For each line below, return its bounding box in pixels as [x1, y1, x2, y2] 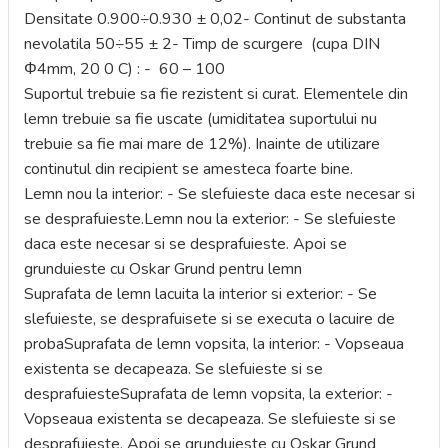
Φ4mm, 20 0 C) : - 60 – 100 [24, 58, 225, 80]
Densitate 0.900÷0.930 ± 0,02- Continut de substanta [24, 8, 406, 30]
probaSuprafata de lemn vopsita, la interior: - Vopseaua [24, 333, 404, 355]
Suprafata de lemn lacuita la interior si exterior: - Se [24, 283, 377, 305]
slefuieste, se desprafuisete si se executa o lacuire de [24, 308, 395, 330]
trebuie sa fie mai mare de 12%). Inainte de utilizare [24, 133, 380, 155]
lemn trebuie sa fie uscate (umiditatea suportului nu [24, 108, 377, 130]
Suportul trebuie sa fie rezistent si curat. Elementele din [24, 83, 408, 105]
